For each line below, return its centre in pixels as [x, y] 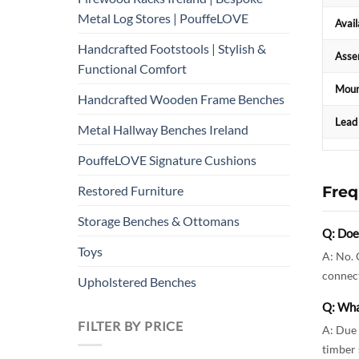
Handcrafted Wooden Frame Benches [181, 99]
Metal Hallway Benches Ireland [163, 129]
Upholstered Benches [137, 281]
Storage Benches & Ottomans [159, 220]
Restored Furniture [131, 190]
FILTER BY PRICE [131, 325]
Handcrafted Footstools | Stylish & [172, 48]
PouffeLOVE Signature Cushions [167, 159]
